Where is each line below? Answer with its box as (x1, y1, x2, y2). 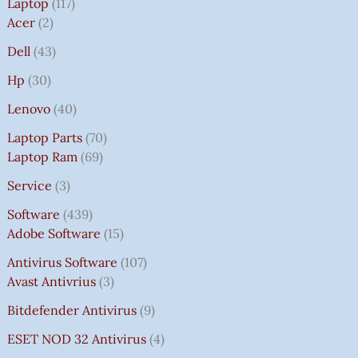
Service (6, 177, 52, 193)
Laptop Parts (6, 129, 82, 145)
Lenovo (6, 100, 50, 117)
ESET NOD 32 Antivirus (6, 330, 146, 347)
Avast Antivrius (6, 272, 96, 289)
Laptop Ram (6, 148, 78, 165)
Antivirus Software (6, 253, 117, 270)
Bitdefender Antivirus (6, 301, 137, 318)
